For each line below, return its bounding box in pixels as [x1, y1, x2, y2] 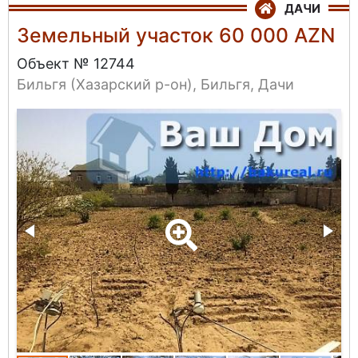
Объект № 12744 [17, 55, 135, 73]
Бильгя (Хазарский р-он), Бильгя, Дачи [17, 76, 294, 93]
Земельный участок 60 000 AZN [17, 22, 335, 47]
